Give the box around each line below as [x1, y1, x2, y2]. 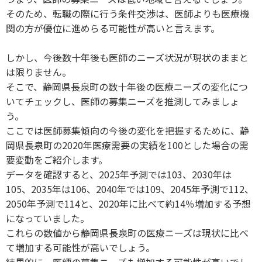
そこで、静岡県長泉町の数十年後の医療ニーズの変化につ [6, 79, 248, 94]
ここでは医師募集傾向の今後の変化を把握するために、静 [6, 123, 249, 137]
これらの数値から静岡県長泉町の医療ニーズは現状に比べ [6, 225, 249, 240]
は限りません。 [6, 64, 71, 79]
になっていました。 [6, 211, 89, 225]
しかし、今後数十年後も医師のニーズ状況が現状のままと [6, 50, 249, 64]
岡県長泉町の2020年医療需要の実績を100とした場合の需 [6, 137, 249, 152]
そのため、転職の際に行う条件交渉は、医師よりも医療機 [6, 6, 249, 20]
